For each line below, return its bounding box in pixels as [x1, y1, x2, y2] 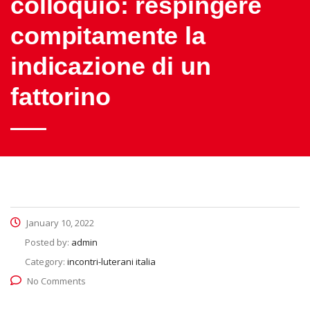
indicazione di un [10, 52, 211, 80]
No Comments [27, 275, 86, 287]
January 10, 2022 [24, 217, 94, 229]
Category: [25, 255, 67, 268]
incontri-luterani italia [67, 255, 156, 268]
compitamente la [10, 21, 206, 50]
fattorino [10, 82, 111, 111]
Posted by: [25, 236, 71, 248]
